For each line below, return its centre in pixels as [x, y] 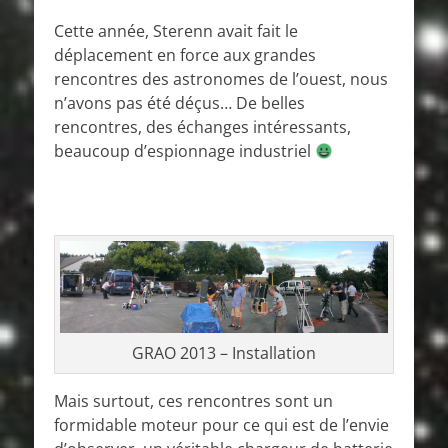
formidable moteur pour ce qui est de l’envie [221, 425]
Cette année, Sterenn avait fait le [176, 31]
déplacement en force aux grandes [185, 55]
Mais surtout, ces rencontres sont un [193, 401]
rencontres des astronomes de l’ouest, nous [221, 79]
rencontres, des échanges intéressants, [202, 127]
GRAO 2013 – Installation [224, 353]
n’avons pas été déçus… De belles [179, 103]
